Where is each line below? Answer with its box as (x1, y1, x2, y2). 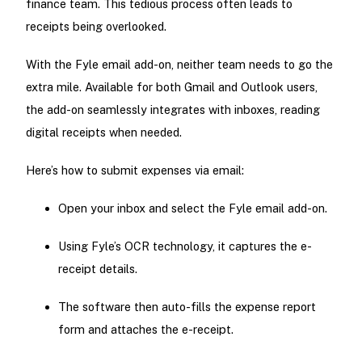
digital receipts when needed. (25, 124, 182, 139)
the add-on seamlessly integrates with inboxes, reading (25, 102, 320, 116)
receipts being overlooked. (25, 19, 166, 33)
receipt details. (57, 262, 137, 276)
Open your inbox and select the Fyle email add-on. (57, 201, 327, 216)
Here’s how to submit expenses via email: (25, 162, 244, 177)
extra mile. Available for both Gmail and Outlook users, (25, 79, 318, 94)
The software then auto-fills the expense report (57, 300, 316, 314)
